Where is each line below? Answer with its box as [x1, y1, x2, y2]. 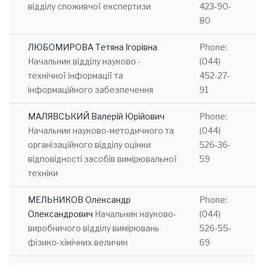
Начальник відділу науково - [28, 56, 141, 66]
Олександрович [28, 209, 93, 219]
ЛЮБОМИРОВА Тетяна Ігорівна [28, 42, 157, 52]
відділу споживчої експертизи [28, 1, 151, 11]
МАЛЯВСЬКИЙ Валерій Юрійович [28, 111, 164, 121]
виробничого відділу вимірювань [28, 223, 159, 233]
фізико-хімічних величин [28, 237, 128, 247]
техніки [28, 168, 58, 178]
